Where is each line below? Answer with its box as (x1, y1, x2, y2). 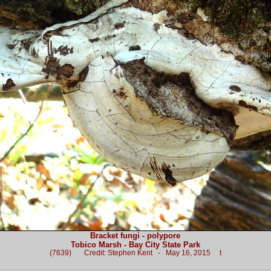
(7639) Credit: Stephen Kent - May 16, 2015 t (49, 249, 221, 257)
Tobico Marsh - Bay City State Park (70, 240, 200, 250)
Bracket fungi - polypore (90, 231, 180, 241)
